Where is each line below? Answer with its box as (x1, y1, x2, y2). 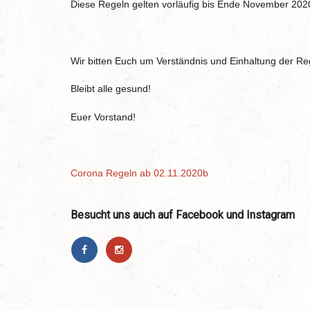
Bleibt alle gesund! (71, 83, 151, 95)
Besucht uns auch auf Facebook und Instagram (71, 208, 295, 221)
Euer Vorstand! (71, 111, 136, 122)
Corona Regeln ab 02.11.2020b (71, 167, 208, 179)
